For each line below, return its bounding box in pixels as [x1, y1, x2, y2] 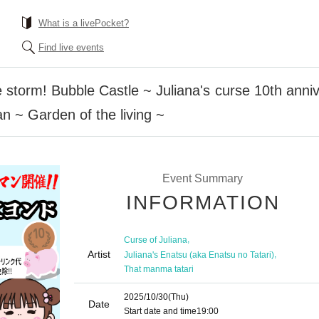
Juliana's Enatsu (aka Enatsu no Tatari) [124, 249, 274, 260]
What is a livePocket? [38, 18, 129, 28]
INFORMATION [126, 192, 280, 214]
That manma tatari [124, 264, 194, 275]
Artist [88, 249, 110, 260]
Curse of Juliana [124, 234, 187, 245]
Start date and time [124, 306, 197, 316]
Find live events [38, 42, 104, 53]
